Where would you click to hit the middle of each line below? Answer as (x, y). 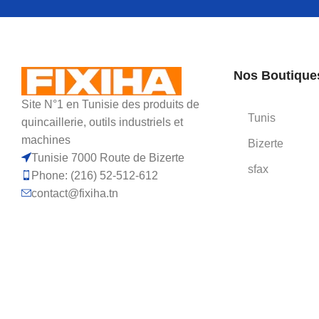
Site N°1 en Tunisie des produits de (110, 104)
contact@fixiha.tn (75, 193)
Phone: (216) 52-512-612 (95, 175)
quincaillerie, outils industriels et (102, 122)
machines (46, 140)
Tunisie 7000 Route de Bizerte (108, 157)
